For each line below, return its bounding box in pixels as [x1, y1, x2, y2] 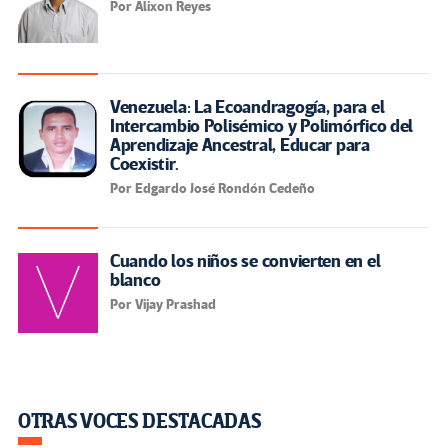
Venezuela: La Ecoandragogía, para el [110, 95, 385, 119]
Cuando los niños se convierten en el [110, 249, 381, 273]
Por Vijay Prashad [110, 295, 216, 313]
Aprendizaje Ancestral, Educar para [110, 133, 370, 157]
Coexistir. [110, 152, 179, 176]
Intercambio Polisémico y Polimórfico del [110, 114, 414, 138]
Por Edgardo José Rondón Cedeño [110, 179, 315, 197]
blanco [110, 268, 161, 292]
